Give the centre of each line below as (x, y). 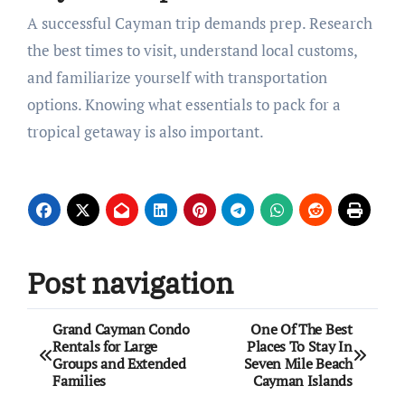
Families (79, 380)
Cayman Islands (303, 380)
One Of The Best (301, 329)
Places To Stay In (300, 346)
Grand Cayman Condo (121, 329)
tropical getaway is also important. (145, 132)
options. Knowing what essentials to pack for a (184, 105)
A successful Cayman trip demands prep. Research (32, 24)
